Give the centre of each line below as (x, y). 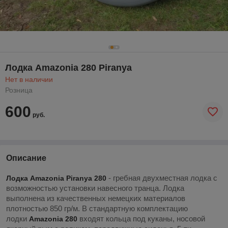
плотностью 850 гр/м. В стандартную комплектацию (97, 208)
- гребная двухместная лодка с (162, 178)
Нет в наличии (29, 79)
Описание (26, 158)
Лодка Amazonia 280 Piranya (68, 67)
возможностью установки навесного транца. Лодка (95, 188)
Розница (19, 90)
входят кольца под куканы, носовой (141, 218)
